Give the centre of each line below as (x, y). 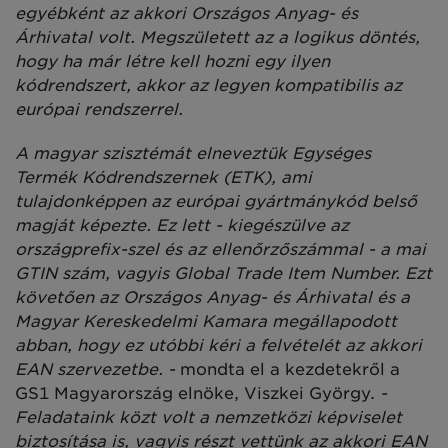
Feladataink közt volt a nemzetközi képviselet (208, 417)
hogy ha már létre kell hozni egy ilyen (172, 61)
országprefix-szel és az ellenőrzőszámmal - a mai (220, 249)
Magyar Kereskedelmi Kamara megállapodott (206, 321)
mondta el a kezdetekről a (290, 369)
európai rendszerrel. (99, 109)
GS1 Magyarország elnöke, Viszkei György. (195, 393)
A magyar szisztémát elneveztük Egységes (193, 153)
